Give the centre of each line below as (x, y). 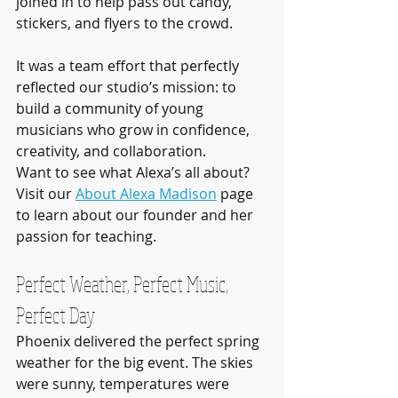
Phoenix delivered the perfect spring (139, 342)
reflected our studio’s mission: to (128, 88)
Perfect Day (56, 315)
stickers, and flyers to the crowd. (124, 24)
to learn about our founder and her (136, 215)
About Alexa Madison (146, 194)
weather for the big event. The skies (136, 363)
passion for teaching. (86, 237)
